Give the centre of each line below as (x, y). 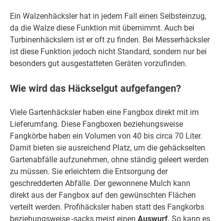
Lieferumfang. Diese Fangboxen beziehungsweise (96, 124)
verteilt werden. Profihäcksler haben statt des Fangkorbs (107, 207)
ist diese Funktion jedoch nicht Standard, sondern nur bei (108, 52)
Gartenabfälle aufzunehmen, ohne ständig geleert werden (109, 160)
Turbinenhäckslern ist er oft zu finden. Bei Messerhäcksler (110, 40)
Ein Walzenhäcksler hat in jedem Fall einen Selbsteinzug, (108, 16)
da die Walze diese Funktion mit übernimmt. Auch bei (102, 28)
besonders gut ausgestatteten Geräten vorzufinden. (98, 64)
